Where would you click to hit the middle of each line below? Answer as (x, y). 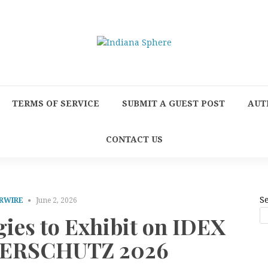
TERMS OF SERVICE (56, 103)
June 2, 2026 (57, 200)
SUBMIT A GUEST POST (173, 103)
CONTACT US (134, 139)
